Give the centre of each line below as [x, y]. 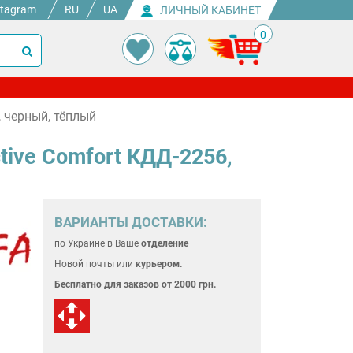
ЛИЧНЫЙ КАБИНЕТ [210, 10]
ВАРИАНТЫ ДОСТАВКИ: [130, 222]
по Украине [80, 243]
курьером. [158, 264]
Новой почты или [95, 264]
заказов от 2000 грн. [169, 284]
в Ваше [124, 243]
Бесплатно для [89, 284]
